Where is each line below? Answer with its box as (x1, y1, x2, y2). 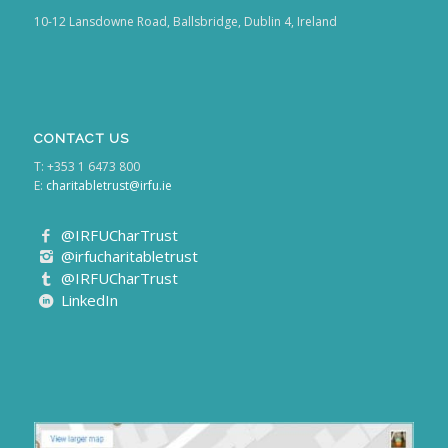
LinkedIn (61, 289, 119, 310)
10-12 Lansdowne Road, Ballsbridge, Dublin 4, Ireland (33, 12, 337, 30)
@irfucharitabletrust (61, 246, 199, 267)
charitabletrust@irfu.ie (45, 176, 172, 194)
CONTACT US (33, 131, 129, 147)
